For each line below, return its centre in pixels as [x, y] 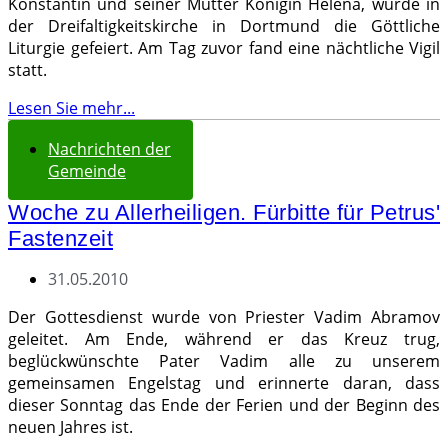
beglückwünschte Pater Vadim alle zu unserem [224, 361]
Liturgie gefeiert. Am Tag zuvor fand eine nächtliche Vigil [224, 48]
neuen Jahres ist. [70, 427]
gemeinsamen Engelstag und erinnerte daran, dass [224, 383]
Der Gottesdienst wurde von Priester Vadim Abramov [224, 317]
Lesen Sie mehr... [71, 108]
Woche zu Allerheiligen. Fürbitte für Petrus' [224, 212]
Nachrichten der [109, 149]
